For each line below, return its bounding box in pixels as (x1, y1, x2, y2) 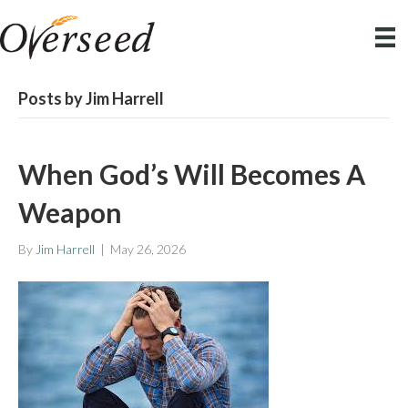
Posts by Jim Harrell (18, 88, 164, 109)
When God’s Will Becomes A (18, 158, 365, 191)
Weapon (18, 196, 122, 229)
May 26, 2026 (110, 241, 186, 258)
